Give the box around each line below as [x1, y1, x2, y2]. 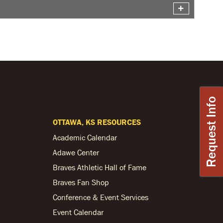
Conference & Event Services [53, 193, 148, 202]
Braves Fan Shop [53, 178, 109, 187]
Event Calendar [53, 208, 104, 217]
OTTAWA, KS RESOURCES [53, 117, 141, 126]
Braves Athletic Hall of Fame [53, 163, 146, 172]
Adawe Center [53, 148, 99, 157]
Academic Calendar [53, 133, 117, 142]
